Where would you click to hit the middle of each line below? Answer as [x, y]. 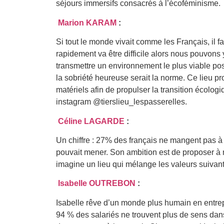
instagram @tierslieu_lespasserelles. [121, 102]
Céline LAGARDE [91, 121]
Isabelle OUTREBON [97, 183]
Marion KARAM [87, 22]
